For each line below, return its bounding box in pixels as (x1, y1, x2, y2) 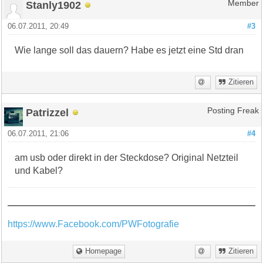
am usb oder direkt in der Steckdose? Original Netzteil (15, 152, 239, 163)
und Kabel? (15, 165, 63, 176)
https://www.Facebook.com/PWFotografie (8, 218, 180, 229)
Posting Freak (207, 106, 259, 115)
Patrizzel (26, 106, 69, 119)
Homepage (85, 247, 122, 255)
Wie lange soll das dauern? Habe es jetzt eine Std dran (15, 45, 244, 55)
